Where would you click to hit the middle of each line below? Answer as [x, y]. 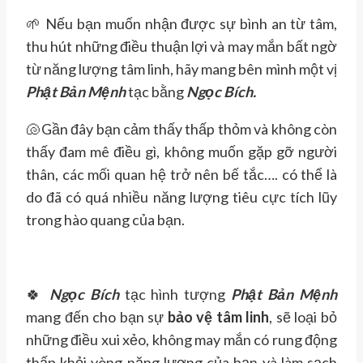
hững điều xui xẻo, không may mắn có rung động [186, 340]
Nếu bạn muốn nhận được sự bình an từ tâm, [190, 24]
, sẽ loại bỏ [303, 317]
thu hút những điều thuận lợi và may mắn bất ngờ [181, 47]
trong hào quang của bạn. [105, 220]
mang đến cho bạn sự [97, 317]
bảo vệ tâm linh [218, 317]
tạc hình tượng [175, 295]
